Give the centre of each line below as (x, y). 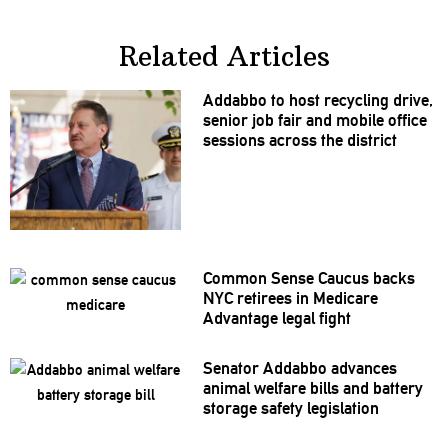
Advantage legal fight (276, 318)
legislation (342, 408)
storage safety (254, 408)
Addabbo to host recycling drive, (317, 100)
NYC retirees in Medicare (290, 298)
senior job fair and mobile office (314, 120)
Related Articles (224, 56)
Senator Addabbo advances (299, 368)
